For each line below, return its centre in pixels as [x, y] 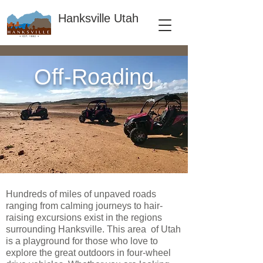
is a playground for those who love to [82, 241]
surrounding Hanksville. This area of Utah [93, 229]
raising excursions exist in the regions [84, 218]
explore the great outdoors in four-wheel [88, 253]
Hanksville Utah [98, 18]
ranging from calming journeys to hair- [84, 206]
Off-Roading [94, 77]
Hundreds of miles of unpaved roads [81, 194]
